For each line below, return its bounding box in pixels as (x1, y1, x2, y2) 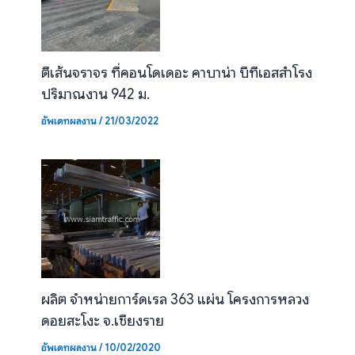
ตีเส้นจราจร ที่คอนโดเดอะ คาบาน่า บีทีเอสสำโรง (40, 63, 312, 82)
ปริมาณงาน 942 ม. (40, 85, 150, 104)
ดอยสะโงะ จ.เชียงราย (40, 311, 164, 330)
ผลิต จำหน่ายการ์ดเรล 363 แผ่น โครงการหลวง (40, 289, 309, 308)
